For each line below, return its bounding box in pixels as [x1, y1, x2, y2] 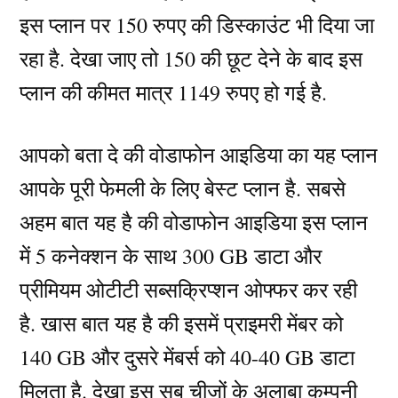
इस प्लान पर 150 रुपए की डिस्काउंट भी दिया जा [20, 11, 375, 40]
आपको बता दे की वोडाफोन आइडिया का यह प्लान [20, 140, 378, 170]
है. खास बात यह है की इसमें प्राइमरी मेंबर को [20, 309, 344, 338]
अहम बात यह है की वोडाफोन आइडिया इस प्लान [20, 208, 369, 237]
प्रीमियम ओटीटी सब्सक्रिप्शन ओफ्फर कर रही [20, 275, 358, 305]
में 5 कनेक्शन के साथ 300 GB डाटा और [20, 242, 322, 271]
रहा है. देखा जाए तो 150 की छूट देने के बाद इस [20, 44, 363, 74]
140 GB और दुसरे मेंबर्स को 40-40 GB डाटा [20, 343, 355, 372]
